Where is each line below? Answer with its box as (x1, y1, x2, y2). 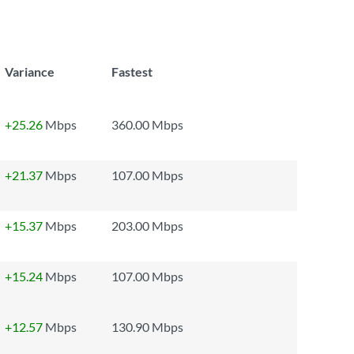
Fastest (111, 64, 153, 79)
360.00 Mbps (111, 117, 183, 132)
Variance (5, 64, 55, 79)
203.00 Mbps (111, 218, 183, 233)
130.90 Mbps (111, 319, 183, 334)
